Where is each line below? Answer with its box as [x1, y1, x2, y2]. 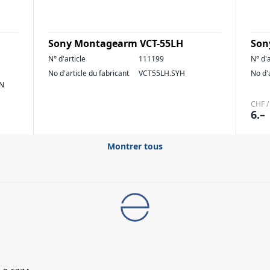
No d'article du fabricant [48, 68, 129, 78]
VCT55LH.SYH [139, 68, 185, 78]
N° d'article [48, 54, 86, 64]
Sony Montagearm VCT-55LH [48, 37, 183, 50]
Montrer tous [107, 140, 163, 152]
